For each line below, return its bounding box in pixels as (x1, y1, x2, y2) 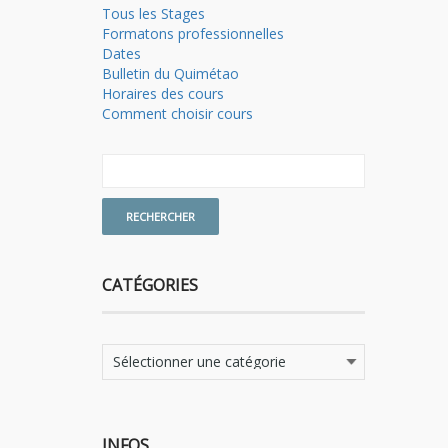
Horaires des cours (102, 84, 224, 104)
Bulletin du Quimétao (102, 64, 239, 84)
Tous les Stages (102, 4, 205, 24)
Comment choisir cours (102, 104, 253, 124)
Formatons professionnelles (102, 24, 284, 44)
